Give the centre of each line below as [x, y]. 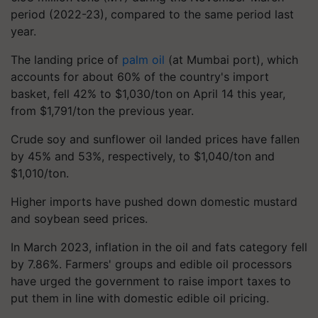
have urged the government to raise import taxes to [151, 281]
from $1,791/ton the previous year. [102, 111]
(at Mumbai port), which [231, 60]
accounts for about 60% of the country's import [140, 77]
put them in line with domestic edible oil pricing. [140, 298]
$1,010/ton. [40, 173]
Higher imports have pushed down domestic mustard [154, 202]
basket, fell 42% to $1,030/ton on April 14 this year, [148, 94]
